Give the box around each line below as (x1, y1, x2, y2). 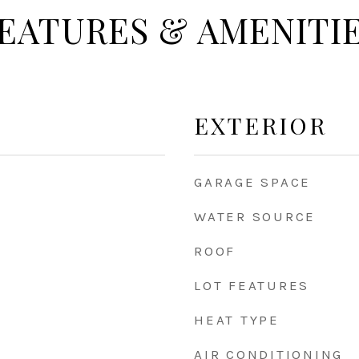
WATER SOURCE (194, 208, 316, 224)
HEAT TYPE (194, 312, 280, 328)
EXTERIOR (194, 110, 327, 140)
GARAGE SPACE (194, 174, 311, 190)
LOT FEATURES (194, 277, 309, 293)
